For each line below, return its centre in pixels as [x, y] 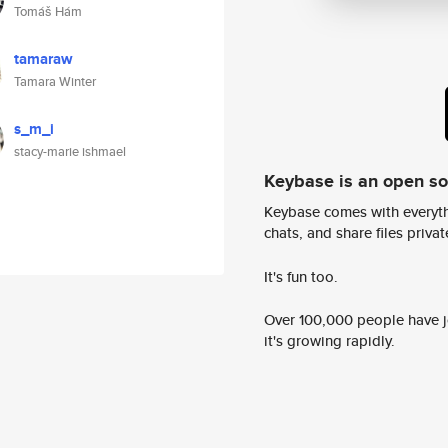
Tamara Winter [55, 81]
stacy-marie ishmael [70, 151]
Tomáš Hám [48, 11]
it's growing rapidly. [329, 341]
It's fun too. [301, 276]
